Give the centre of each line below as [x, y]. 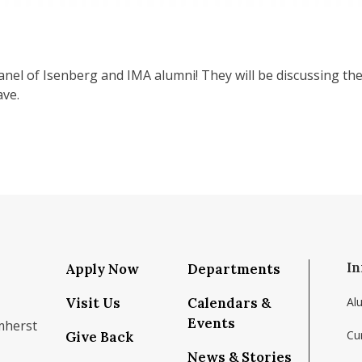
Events [211, 323]
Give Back [99, 337]
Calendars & [229, 303]
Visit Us [93, 303]
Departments [234, 269]
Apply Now [102, 269]
